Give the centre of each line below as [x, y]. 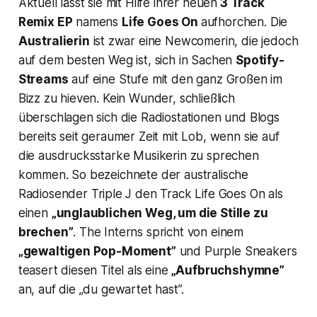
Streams [43, 79]
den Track [163, 194]
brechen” [46, 232]
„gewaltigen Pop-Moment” [97, 251]
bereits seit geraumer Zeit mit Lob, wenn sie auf [149, 136]
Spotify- [260, 60]
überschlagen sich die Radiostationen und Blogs [149, 117]
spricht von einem [194, 232]
